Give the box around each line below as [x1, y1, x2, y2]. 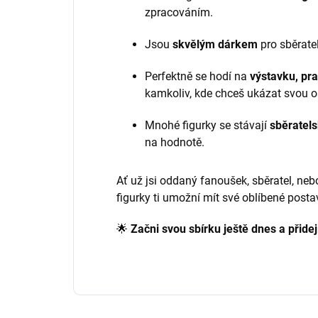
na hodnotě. [145, 136, 204, 149]
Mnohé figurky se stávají [145, 119, 267, 132]
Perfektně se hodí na [145, 70, 247, 83]
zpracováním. [145, 6, 213, 19]
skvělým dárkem [172, 38, 258, 51]
